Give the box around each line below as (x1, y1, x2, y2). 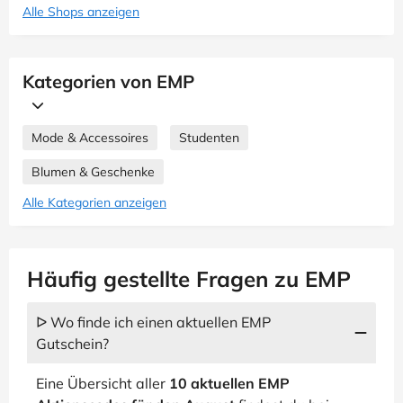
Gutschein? (36, 335, 109, 353)
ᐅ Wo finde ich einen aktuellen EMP (36, 313, 271, 331)
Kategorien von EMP (22, 70, 194, 93)
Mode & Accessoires (31, 130, 148, 146)
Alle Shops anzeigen (22, 4, 139, 20)
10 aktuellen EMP (169, 374, 290, 392)
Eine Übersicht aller (36, 374, 169, 392)
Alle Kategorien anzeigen (22, 194, 166, 210)
